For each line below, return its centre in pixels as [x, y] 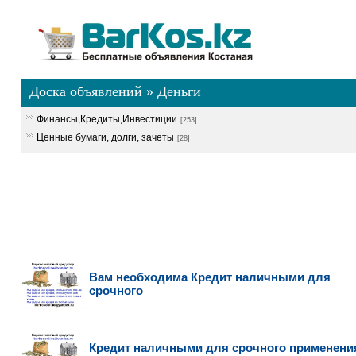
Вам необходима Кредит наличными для [209, 277]
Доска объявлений [85, 91]
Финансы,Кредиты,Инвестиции [106, 119]
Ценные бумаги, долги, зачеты [105, 137]
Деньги [179, 91]
